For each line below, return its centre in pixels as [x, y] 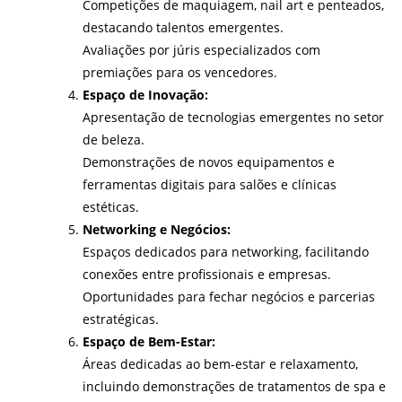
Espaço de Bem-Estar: [149, 341]
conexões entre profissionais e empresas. [207, 274]
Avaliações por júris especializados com [201, 49]
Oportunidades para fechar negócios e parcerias [229, 296]
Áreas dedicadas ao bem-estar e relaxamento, [220, 363]
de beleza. [114, 139]
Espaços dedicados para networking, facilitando [226, 251]
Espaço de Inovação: [145, 94]
